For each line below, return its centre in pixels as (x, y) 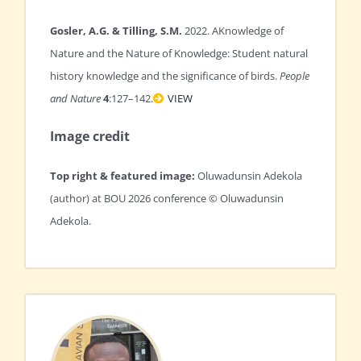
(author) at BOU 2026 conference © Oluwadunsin (167, 199)
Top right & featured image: (122, 176)
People (295, 76)
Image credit (90, 137)
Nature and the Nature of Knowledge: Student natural (179, 54)
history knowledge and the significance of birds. (165, 76)
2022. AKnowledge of (234, 31)
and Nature (75, 99)
